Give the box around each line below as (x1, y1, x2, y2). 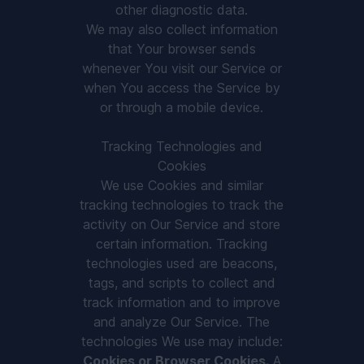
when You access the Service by (83, 80, 280, 96)
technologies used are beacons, (86, 255, 278, 271)
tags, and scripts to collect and (88, 275, 275, 291)
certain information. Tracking (96, 236, 268, 252)
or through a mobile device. (100, 99, 264, 115)
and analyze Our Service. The (93, 314, 271, 330)
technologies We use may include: (80, 333, 283, 349)
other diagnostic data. (115, 2, 249, 18)
